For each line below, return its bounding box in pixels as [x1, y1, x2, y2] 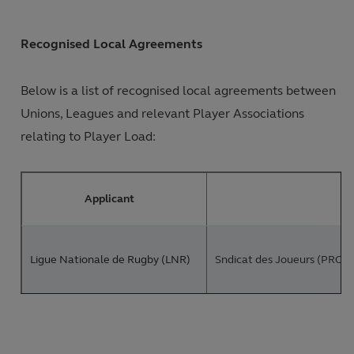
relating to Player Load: [21, 129, 156, 144]
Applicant [84, 192, 137, 205]
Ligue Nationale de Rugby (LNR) [30, 253, 190, 266]
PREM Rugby [78, 305, 142, 318]
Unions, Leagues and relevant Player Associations [21, 106, 304, 121]
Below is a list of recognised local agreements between [21, 83, 336, 98]
